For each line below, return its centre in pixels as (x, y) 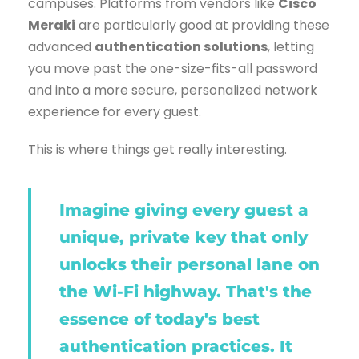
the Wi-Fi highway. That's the (186, 292)
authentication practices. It (176, 347)
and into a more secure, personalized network (173, 91)
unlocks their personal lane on (190, 265)
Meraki (52, 26)
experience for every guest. (115, 112)
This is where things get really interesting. (157, 150)
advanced (61, 47)
